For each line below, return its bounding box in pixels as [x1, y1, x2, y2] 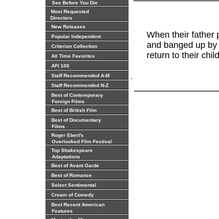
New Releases [51, 24, 86, 29]
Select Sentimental [51, 182, 96, 188]
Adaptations [47, 154, 80, 159]
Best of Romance [51, 173, 92, 178]
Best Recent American [51, 202, 105, 207]
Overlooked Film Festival [47, 139, 112, 144]
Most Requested [49, 9, 89, 14]
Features [47, 208, 73, 214]
